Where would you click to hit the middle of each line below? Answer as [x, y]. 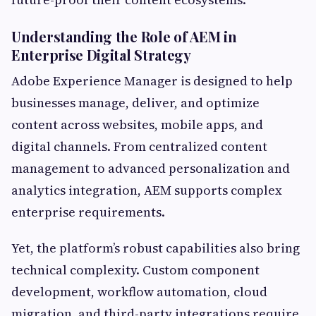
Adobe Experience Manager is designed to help [152, 81]
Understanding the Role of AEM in [124, 37]
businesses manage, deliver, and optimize [135, 103]
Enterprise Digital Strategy [101, 55]
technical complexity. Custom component [135, 270]
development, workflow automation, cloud [139, 292]
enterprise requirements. [88, 212]
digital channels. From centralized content [139, 147]
